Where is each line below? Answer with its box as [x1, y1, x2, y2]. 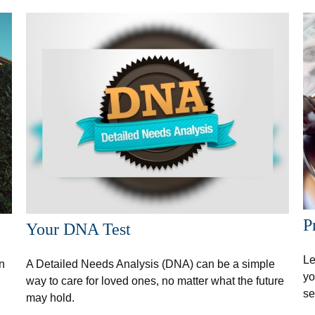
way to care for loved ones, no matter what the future [26, 274, 285, 287]
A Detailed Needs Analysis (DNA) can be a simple [26, 257, 276, 270]
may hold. [26, 291, 75, 304]
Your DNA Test [26, 219, 131, 238]
